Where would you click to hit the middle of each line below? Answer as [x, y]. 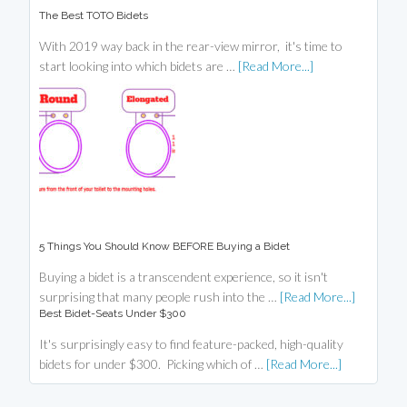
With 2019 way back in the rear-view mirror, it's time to [191, 46]
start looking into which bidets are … [139, 66]
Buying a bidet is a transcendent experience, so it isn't [184, 277]
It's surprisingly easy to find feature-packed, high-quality [192, 344]
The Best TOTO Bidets [94, 16]
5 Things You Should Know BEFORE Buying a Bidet [165, 247]
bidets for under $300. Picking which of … [153, 364]
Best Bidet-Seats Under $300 [113, 314]
